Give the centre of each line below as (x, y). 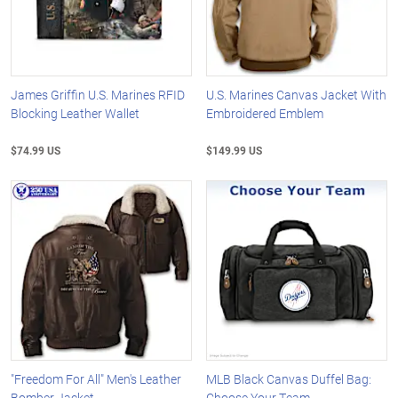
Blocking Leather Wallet (75, 113)
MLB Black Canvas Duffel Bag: (289, 379)
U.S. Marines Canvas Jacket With (297, 94)
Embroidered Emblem (265, 113)
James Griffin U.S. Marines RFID (98, 94)
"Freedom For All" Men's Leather (96, 379)
